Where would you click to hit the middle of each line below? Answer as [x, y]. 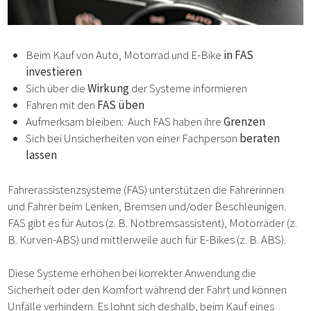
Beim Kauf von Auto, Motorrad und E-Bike [124, 55]
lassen [41, 155]
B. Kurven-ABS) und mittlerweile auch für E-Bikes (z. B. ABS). [147, 239]
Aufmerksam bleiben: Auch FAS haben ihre [124, 122]
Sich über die [56, 89]
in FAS [238, 55]
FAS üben [120, 105]
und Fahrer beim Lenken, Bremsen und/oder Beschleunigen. [147, 206]
